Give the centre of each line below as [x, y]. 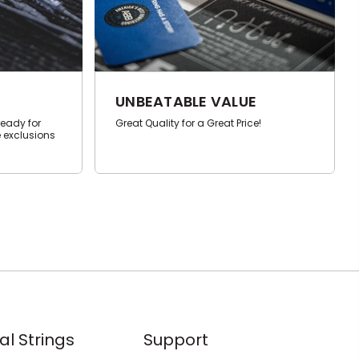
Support [176, 340]
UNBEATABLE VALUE [186, 102]
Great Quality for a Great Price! [188, 123]
